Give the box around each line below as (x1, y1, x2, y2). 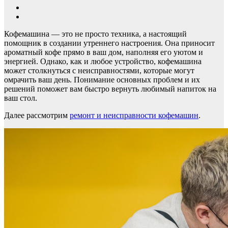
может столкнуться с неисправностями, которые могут (4, 66, 194, 75)
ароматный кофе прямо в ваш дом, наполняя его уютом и (4, 47, 203, 56)
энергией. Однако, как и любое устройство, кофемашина (4, 56, 202, 66)
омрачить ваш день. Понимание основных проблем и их (4, 75, 200, 84)
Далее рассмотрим (4, 110, 70, 120)
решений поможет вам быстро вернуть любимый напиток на (4, 84, 216, 93)
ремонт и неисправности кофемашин (70, 110, 198, 120)
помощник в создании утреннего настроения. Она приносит (4, 38, 215, 47)
